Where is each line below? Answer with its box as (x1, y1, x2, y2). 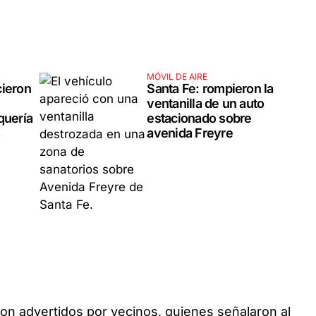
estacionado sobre (147, 110, 252, 126)
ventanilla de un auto (147, 95, 265, 111)
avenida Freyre (147, 125, 233, 140)
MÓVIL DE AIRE (147, 71, 208, 82)
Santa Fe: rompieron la (147, 80, 274, 96)
